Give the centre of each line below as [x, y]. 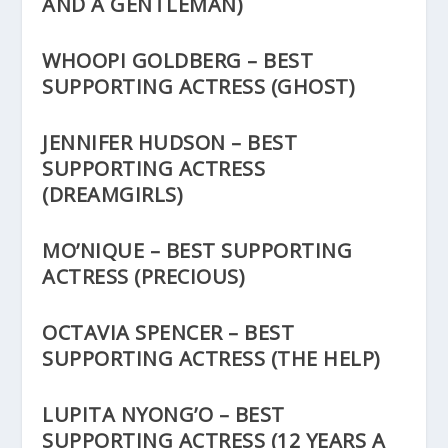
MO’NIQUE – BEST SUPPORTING [197, 251]
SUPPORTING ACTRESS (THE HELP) [211, 359]
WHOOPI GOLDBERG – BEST [178, 61]
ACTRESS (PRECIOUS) [144, 277]
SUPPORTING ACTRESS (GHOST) [199, 87]
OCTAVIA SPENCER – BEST [168, 333]
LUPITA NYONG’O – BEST [163, 415]
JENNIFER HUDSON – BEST [170, 143]
